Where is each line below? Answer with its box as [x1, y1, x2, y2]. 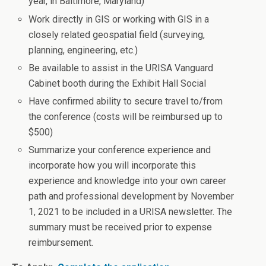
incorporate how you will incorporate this [28, 160, 197, 172]
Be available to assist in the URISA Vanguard [28, 62, 214, 74]
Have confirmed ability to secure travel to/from [28, 95, 223, 107]
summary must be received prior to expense [28, 221, 213, 233]
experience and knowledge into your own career [28, 175, 227, 187]
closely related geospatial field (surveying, [28, 28, 205, 40]
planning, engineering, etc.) [28, 44, 138, 56]
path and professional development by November [28, 191, 235, 202]
